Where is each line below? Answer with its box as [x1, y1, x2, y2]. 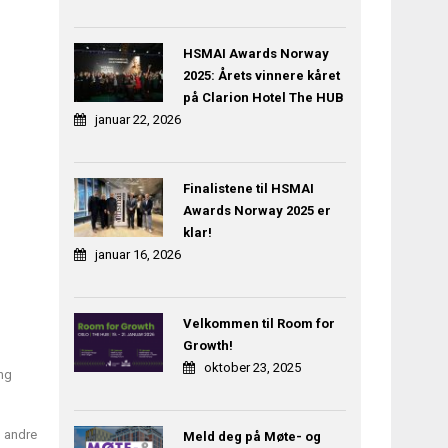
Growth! [182, 338, 233, 354]
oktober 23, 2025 [203, 360, 301, 376]
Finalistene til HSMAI [182, 181, 314, 197]
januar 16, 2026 [95, 247, 182, 263]
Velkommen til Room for [182, 316, 335, 332]
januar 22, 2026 [95, 112, 182, 128]
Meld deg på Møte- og [182, 429, 321, 445]
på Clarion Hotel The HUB [182, 90, 344, 106]
